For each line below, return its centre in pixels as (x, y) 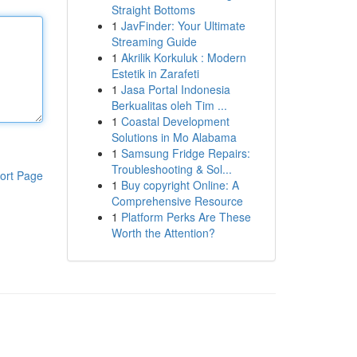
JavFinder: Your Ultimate (183, 25)
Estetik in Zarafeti (155, 73)
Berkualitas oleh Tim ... (169, 105)
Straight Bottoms (153, 10)
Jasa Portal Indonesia (175, 89)
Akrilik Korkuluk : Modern (183, 57)
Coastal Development (175, 121)
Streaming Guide (154, 41)
